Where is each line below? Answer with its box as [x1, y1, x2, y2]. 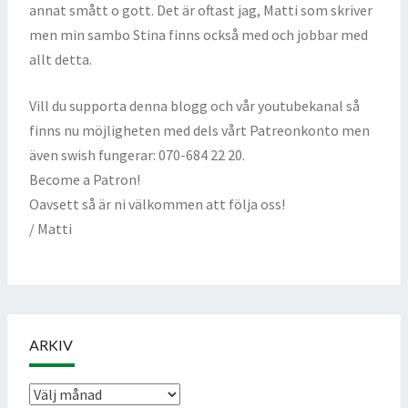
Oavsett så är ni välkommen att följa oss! [29, 195, 285, 214]
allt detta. [29, 50, 92, 69]
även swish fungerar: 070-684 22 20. [29, 146, 245, 165]
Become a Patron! [29, 170, 140, 189]
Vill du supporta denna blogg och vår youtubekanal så [29, 97, 360, 116]
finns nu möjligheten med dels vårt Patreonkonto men [29, 121, 370, 140]
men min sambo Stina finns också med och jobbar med [29, 25, 368, 45]
